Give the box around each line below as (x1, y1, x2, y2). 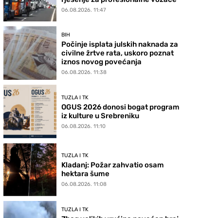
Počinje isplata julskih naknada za (61, 40, 179, 49)
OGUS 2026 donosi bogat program (61, 102, 180, 111)
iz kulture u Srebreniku (61, 111, 140, 120)
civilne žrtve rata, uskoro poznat (61, 49, 174, 58)
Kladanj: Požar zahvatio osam (61, 161, 164, 170)
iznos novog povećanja (61, 57, 142, 67)
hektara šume (61, 169, 110, 179)
